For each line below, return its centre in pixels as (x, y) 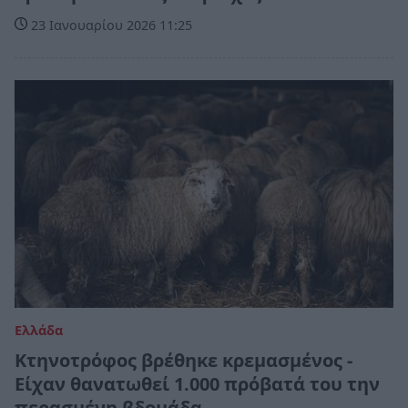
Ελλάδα (39, 331)
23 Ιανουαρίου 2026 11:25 (110, 25)
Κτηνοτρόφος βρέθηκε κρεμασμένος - (184, 361)
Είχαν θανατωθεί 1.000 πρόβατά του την (197, 384)
